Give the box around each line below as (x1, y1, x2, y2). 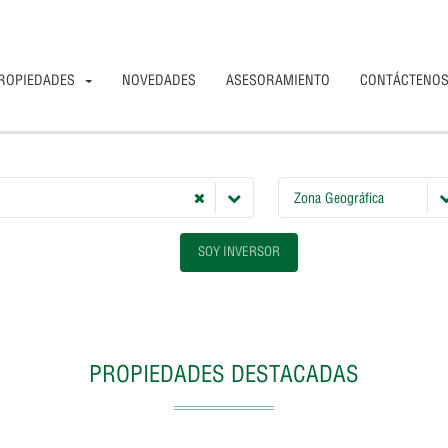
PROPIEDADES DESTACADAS (89, 360, 359, 388)
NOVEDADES (122, 71, 196, 89)
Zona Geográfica (293, 189, 384, 207)
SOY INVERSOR (198, 243, 280, 259)
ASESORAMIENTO (226, 71, 330, 89)
